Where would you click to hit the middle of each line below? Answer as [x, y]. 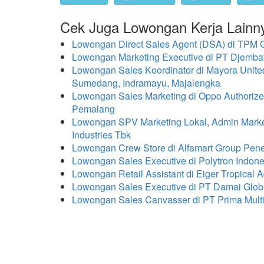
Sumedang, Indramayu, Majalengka [146, 83]
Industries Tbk [101, 135]
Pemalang [93, 109]
